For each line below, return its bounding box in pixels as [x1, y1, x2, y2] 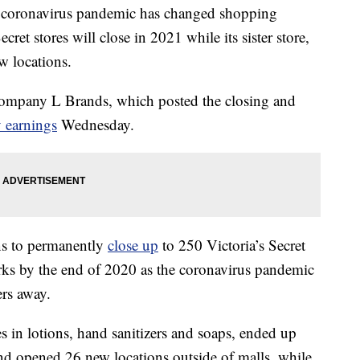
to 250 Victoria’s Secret [158, 235, 305, 256]
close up [108, 235, 158, 256]
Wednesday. [57, 114, 134, 135]
